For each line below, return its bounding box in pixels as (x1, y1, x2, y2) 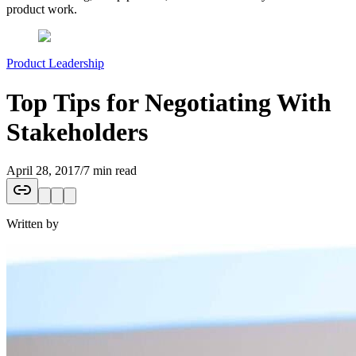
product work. (6, 2, 77, 17)
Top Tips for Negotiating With (6, 87, 331, 117)
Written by (6, 216, 59, 230)
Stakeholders (6, 117, 148, 146)
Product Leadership (6, 56, 104, 71)
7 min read (83, 163, 137, 177)
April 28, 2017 (6, 163, 80, 177)
